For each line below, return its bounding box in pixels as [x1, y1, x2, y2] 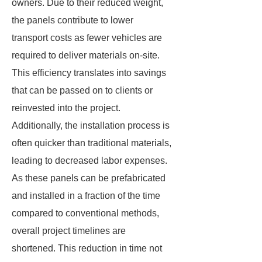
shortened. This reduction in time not [12, 243, 162, 253]
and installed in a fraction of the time [12, 191, 160, 201]
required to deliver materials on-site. [12, 50, 160, 60]
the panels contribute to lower [12, 15, 133, 25]
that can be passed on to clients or [12, 85, 153, 95]
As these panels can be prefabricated [12, 173, 166, 183]
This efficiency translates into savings [12, 68, 166, 78]
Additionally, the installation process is [12, 120, 170, 130]
